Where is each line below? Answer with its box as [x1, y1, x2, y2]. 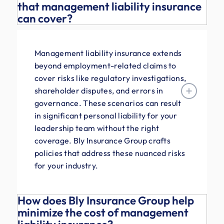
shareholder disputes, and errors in [34, 85, 163, 95]
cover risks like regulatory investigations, [34, 72, 186, 83]
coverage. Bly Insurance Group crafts [34, 135, 171, 145]
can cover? [17, 11, 72, 26]
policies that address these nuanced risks [34, 147, 185, 158]
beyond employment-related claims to [34, 60, 176, 70]
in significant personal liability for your [34, 110, 177, 120]
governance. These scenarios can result [34, 97, 181, 108]
